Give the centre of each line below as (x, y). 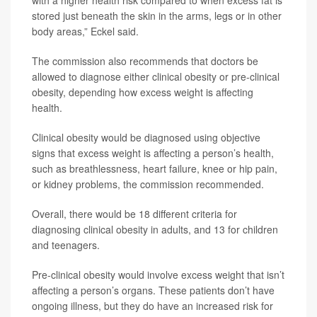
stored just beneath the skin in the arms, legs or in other (157, 16)
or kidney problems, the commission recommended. (148, 184)
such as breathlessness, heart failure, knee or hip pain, (155, 168)
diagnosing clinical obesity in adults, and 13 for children (155, 229)
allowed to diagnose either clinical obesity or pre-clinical (156, 76)
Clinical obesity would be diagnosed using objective (146, 137)
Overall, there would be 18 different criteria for (134, 214)
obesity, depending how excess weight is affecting (143, 92)
